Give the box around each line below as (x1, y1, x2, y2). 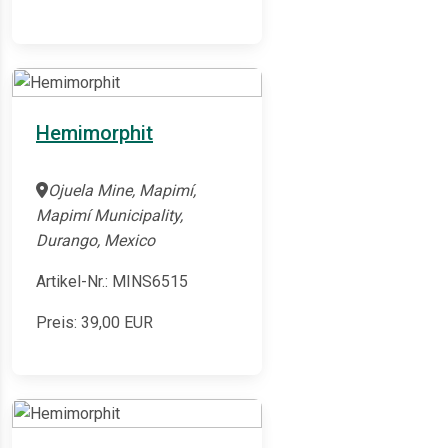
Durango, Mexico (36, 231, 155, 251)
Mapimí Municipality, (36, 206, 183, 226)
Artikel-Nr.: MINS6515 (36, 272, 188, 292)
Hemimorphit (36, 121, 153, 146)
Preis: (36, 313, 81, 333)
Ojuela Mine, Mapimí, (48, 181, 196, 201)
